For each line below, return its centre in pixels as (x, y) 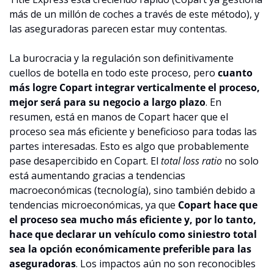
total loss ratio (191, 161)
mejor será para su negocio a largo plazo (107, 102)
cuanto (235, 72)
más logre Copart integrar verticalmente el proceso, (135, 87)
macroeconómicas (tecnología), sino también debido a (132, 190)
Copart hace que (218, 205)
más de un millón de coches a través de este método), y (134, 14)
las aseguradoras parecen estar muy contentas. (118, 28)
